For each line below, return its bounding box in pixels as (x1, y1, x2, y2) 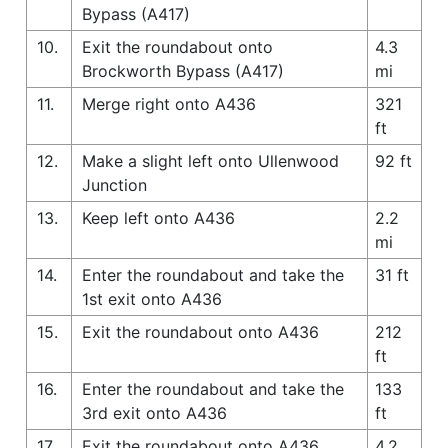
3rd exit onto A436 (82, 402, 227, 423)
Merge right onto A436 (82, 93, 256, 114)
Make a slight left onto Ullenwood (82, 150, 339, 171)
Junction (82, 174, 147, 195)
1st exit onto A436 (82, 288, 222, 309)
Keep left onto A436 (82, 207, 235, 228)
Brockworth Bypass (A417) (82, 60, 284, 81)
